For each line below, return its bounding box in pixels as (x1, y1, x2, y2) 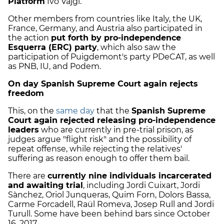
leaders (8, 125, 39, 135)
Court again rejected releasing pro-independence (8, 115, 215, 125)
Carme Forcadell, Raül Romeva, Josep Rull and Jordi (8, 199, 214, 209)
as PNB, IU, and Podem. (8, 61, 101, 71)
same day (56, 106, 96, 116)
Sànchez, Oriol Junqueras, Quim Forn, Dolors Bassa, (8, 190, 210, 200)
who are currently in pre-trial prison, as (39, 125, 193, 135)
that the (96, 106, 131, 116)
